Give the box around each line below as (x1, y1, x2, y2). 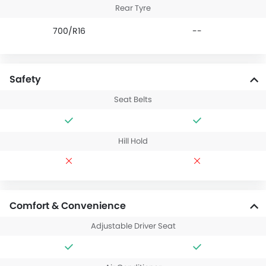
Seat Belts (114, 94, 152, 106)
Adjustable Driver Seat (90, 220, 176, 232)
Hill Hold (118, 135, 148, 147)
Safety (9, 72, 41, 87)
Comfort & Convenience (9, 199, 126, 213)
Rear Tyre (115, 2, 151, 14)
